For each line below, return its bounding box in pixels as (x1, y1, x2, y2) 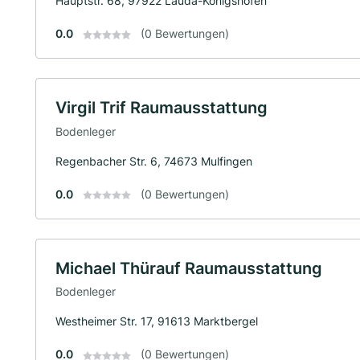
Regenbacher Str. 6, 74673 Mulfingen (55, 153, 252, 168)
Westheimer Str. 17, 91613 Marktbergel (55, 314, 258, 329)
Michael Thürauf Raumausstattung (55, 258, 322, 278)
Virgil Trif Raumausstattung (55, 97, 268, 117)
